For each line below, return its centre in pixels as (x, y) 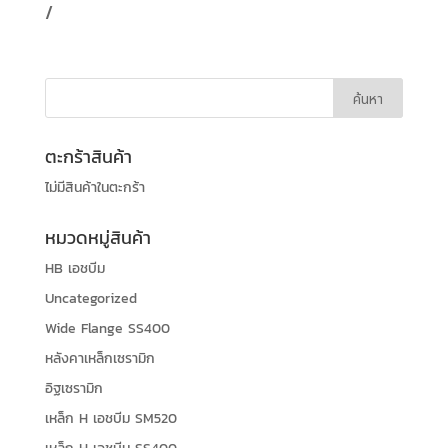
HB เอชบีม (74, 269)
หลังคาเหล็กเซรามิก (99, 359)
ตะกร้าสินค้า (88, 157)
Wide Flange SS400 (107, 329)
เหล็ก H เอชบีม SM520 (110, 419)
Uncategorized (90, 299)
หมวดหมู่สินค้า (97, 238)
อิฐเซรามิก (73, 389)
